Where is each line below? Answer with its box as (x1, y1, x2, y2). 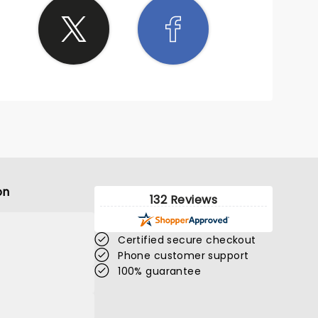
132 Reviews (149, 192, 218, 208)
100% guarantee (118, 264, 202, 278)
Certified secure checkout (118, 233, 256, 247)
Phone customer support (118, 248, 249, 263)
